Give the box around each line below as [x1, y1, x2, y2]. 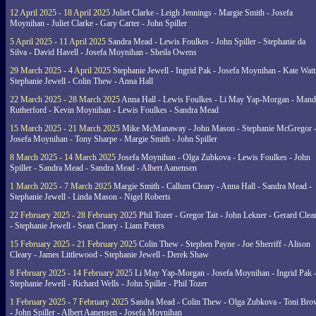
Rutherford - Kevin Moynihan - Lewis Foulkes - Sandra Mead [10, 105, 219, 115]
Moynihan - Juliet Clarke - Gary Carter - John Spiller [10, 18, 187, 28]
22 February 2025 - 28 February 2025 [10, 210, 137, 220]
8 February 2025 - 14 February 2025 [10, 268, 133, 278]
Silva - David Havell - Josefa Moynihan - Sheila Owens [10, 47, 197, 57]
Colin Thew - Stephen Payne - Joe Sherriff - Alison [137, 239, 310, 249]
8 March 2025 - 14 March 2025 [10, 152, 116, 162]
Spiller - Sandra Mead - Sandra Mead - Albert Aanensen [10, 163, 197, 173]
